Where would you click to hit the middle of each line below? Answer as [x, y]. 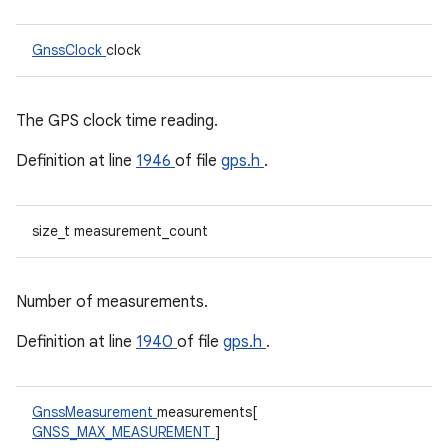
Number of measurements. [112, 302]
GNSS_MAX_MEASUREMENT [123, 432]
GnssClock [69, 50]
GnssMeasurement [94, 412]
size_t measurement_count [120, 231]
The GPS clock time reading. [117, 121]
